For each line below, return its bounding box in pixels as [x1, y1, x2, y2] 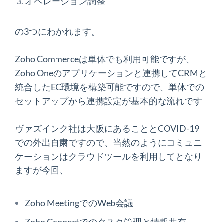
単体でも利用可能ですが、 [88, 54, 195, 64]
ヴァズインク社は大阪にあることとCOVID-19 [15, 123, 199, 134]
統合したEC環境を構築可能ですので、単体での [15, 81, 204, 92]
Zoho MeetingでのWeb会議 [25, 197, 133, 208]
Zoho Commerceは [15, 54, 88, 64]
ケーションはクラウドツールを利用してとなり [15, 151, 202, 162]
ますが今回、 [15, 165, 68, 175]
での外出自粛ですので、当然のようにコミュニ [15, 137, 202, 148]
